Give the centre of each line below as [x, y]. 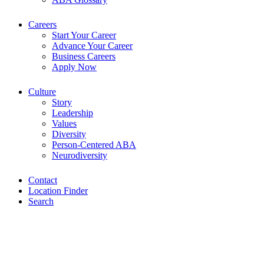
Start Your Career [84, 35]
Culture [42, 92]
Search [41, 202]
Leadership [72, 113]
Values [64, 124]
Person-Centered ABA [94, 145]
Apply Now [74, 67]
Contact [43, 180]
